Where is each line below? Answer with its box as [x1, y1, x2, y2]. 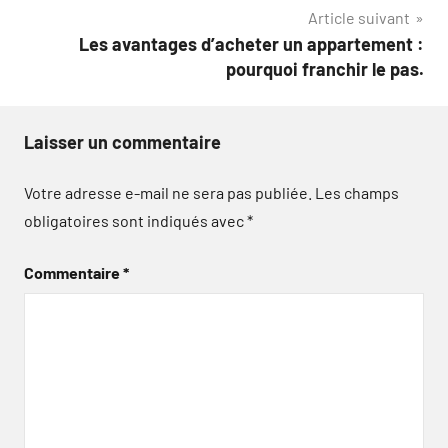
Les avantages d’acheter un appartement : [79, 33, 424, 55]
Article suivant [308, 8, 410, 27]
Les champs [315, 183, 399, 202]
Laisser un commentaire [24, 131, 221, 153]
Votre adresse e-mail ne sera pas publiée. [24, 183, 312, 202]
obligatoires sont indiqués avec [24, 211, 247, 230]
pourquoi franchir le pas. [226, 58, 424, 80]
